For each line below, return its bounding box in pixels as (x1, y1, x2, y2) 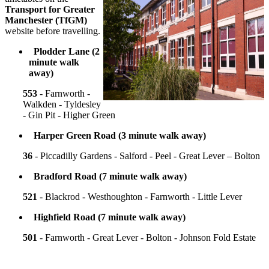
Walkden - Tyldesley (23, 99, 101, 110)
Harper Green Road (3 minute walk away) (29, 130, 206, 141)
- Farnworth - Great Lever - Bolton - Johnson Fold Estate (37, 232, 256, 243)
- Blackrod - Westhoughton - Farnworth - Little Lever (40, 192, 242, 202)
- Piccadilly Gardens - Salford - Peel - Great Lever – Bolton (35, 151, 260, 162)
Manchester (5, 15, 53, 26)
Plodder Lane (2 (29, 46, 100, 57)
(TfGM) (53, 15, 87, 26)
